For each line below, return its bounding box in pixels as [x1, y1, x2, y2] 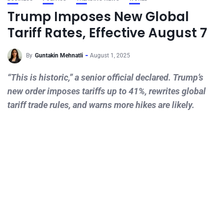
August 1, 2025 [90, 52, 130, 59]
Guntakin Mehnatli [35, 52, 83, 59]
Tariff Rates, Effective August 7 [7, 24, 207, 42]
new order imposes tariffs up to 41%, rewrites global [7, 86, 206, 96]
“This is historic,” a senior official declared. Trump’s [7, 72, 203, 82]
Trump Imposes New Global [7, 8, 189, 26]
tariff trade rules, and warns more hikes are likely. [7, 100, 194, 110]
